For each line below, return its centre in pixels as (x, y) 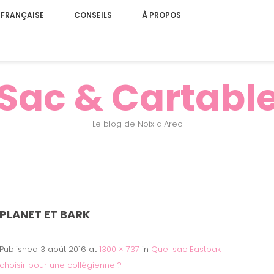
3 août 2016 (63, 249)
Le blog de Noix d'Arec (137, 124)
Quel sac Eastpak (186, 249)
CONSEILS (93, 15)
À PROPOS (161, 15)
